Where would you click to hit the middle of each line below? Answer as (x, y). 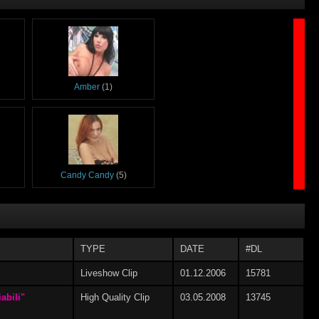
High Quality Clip (115, 297)
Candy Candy (87, 175)
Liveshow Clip (109, 273)
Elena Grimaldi (87, 263)
